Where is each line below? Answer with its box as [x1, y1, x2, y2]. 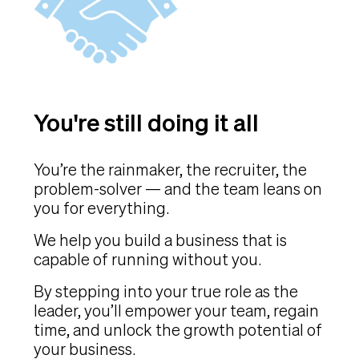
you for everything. [34, 197, 169, 220]
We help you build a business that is [34, 229, 287, 252]
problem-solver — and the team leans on [34, 178, 322, 200]
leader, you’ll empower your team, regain [34, 300, 319, 322]
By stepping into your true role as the [34, 280, 298, 303]
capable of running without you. [34, 248, 261, 271]
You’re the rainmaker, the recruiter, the [34, 159, 307, 181]
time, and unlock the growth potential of [34, 319, 322, 341]
